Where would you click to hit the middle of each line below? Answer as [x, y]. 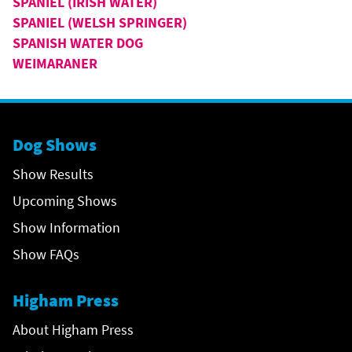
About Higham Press [73, 330]
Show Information [66, 227]
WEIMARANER [55, 63]
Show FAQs [46, 254]
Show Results [53, 174]
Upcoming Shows [65, 201]
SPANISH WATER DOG [78, 43]
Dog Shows [55, 145]
